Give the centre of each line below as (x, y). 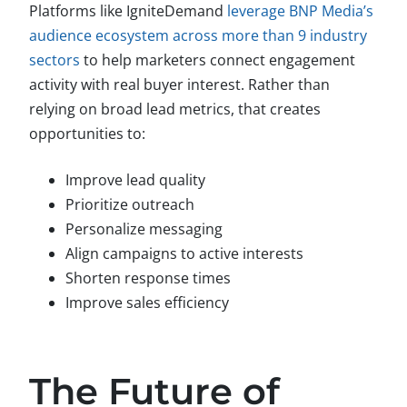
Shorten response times (148, 278)
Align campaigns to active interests (184, 253)
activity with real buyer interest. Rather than (179, 84)
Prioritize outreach (130, 204)
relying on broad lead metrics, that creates (175, 109)
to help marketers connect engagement (218, 60)
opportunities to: (87, 133)
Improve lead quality (135, 179)
